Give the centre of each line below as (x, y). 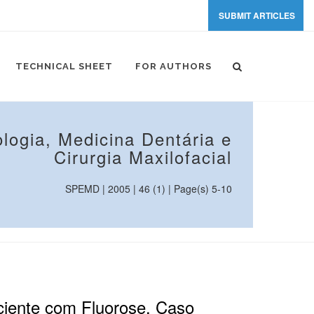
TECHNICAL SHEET (64, 66)
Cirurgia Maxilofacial (143, 157)
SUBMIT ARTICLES (257, 15)
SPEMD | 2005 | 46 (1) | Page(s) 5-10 (149, 189)
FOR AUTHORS (173, 66)
